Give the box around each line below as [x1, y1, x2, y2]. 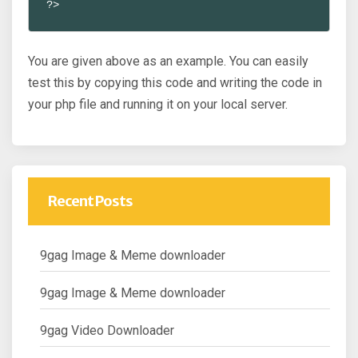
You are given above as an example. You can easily [28, 53, 308, 69]
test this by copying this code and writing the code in [28, 74, 322, 90]
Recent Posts [48, 191, 133, 210]
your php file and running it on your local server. [28, 96, 288, 112]
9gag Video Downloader [40, 322, 174, 338]
